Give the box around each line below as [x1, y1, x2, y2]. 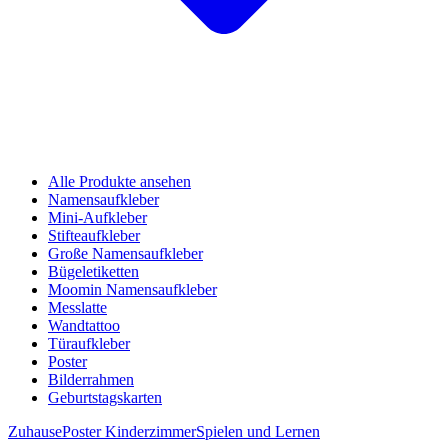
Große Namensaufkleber [48, 245, 203, 263]
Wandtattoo [48, 317, 120, 335]
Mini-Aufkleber [48, 209, 147, 227]
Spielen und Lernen [196, 423, 320, 441]
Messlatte [48, 299, 107, 317]
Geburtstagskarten [48, 389, 162, 407]
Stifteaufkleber [48, 227, 140, 245]
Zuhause [8, 423, 62, 441]
